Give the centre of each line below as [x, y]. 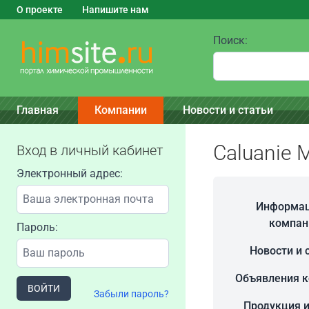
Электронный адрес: [70, 173]
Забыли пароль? [131, 294]
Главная [38, 110]
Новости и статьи [228, 110]
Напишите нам [116, 10]
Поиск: [230, 40]
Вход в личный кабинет [90, 150]
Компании [121, 110]
